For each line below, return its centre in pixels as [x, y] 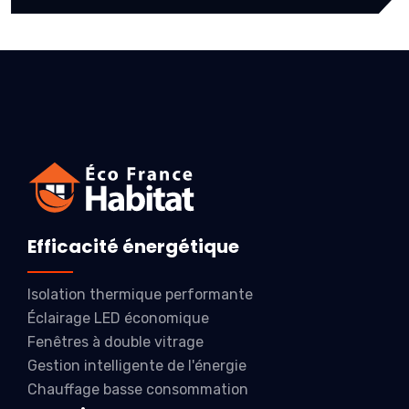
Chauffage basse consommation [138, 389]
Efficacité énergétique [133, 246]
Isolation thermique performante [140, 294]
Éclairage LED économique [118, 318]
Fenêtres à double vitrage [115, 342]
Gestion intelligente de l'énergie [137, 366]
